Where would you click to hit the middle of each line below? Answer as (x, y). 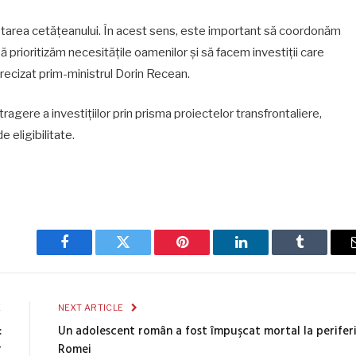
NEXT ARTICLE (91, 307)
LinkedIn (266, 254)
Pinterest (206, 254)
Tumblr (319, 254)
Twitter (143, 254)
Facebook (91, 254)
